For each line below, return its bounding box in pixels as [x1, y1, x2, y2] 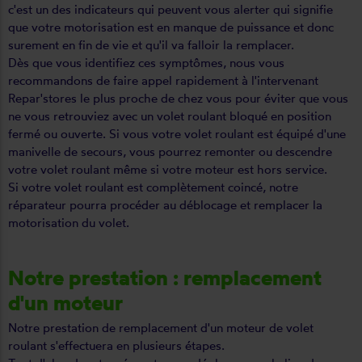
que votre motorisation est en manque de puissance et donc [8, 19, 334, 35]
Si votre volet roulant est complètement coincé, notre [8, 179, 298, 195]
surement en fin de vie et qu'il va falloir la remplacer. [8, 37, 294, 53]
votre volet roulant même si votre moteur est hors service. [8, 162, 327, 177]
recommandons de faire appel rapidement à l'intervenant [8, 73, 318, 88]
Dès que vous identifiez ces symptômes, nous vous [8, 55, 284, 70]
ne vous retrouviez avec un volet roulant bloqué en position [8, 108, 331, 124]
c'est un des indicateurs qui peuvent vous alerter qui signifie [8, 2, 333, 17]
